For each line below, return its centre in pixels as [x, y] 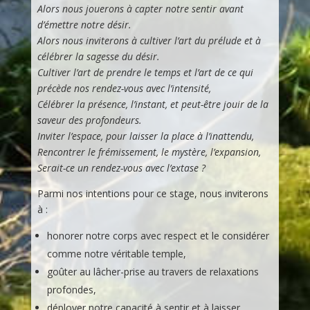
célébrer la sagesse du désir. [98, 56]
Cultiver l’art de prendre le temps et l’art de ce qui [145, 72]
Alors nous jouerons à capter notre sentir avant [140, 8]
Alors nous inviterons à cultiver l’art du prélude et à [149, 40]
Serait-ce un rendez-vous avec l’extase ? [121, 167]
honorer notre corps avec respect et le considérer [158, 235]
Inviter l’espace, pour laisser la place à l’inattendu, [145, 136]
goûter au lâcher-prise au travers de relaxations [153, 271]
